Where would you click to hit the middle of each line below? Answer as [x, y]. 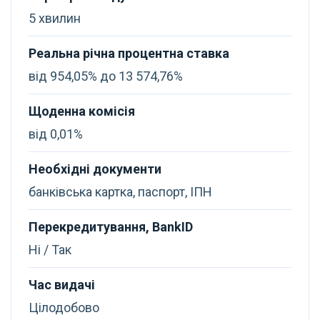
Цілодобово [64, 307]
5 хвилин [55, 18]
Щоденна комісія [82, 111]
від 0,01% [56, 134]
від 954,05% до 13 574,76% [106, 76]
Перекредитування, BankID [111, 227]
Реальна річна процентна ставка [129, 53]
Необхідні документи [95, 169]
